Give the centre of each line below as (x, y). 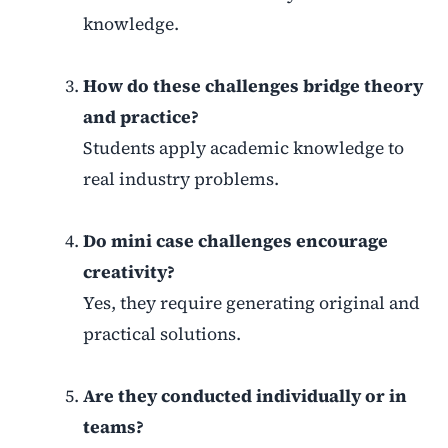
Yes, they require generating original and (251, 303)
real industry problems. (180, 179)
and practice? (140, 117)
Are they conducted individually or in (244, 396)
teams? (113, 427)
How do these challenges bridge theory (252, 86)
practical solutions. (161, 334)
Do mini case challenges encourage (235, 241)
